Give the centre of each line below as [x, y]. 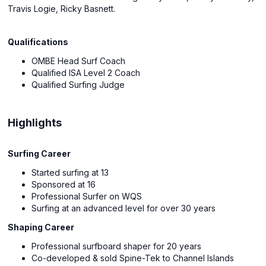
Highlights [35, 123]
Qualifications [38, 42]
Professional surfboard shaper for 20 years [117, 246]
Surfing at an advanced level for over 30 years [124, 208]
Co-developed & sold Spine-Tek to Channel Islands [133, 258]
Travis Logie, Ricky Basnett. [62, 9]
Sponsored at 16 [64, 184]
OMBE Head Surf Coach [79, 61]
